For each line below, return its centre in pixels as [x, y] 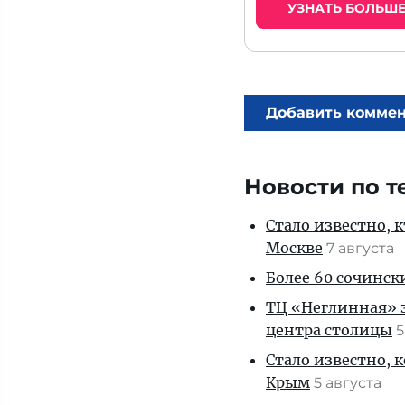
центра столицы [329, 330]
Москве [294, 248]
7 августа [362, 248]
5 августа [349, 383]
